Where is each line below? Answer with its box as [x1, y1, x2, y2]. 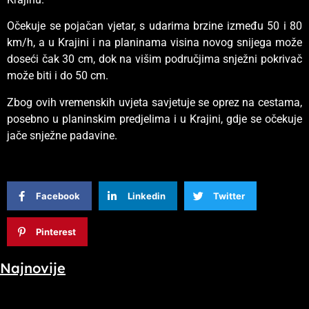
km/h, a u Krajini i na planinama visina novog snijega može [7, 36, 302, 50]
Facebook [36, 190, 80, 201]
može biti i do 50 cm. [7, 69, 108, 83]
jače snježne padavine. [7, 128, 117, 142]
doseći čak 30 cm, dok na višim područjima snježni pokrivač [7, 52, 302, 66]
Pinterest [36, 226, 76, 237]
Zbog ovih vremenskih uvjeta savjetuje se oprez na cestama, [7, 95, 302, 109]
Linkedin [127, 190, 166, 201]
